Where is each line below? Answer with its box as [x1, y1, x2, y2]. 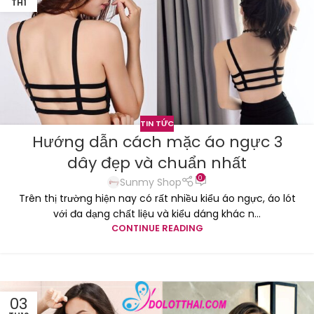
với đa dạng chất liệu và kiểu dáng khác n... [53, 207, 261, 221]
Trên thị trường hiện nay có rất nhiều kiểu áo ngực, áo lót [18, 191, 296, 206]
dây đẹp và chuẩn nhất [67, 151, 247, 174]
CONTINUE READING [111, 222, 203, 235]
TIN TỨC [140, 118, 174, 130]
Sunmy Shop [119, 175, 182, 189]
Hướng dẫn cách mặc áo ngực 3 [32, 130, 282, 153]
